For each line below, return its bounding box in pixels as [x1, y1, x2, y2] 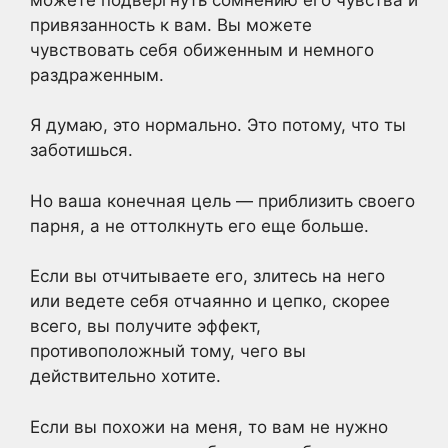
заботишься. [30, 140, 133, 160]
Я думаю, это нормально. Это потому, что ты [30, 115, 406, 135]
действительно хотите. [30, 366, 221, 386]
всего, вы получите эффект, [30, 316, 261, 336]
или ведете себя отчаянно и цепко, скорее [30, 291, 390, 311]
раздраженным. [30, 64, 164, 85]
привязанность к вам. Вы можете [30, 14, 312, 35]
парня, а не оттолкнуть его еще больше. [30, 215, 369, 236]
